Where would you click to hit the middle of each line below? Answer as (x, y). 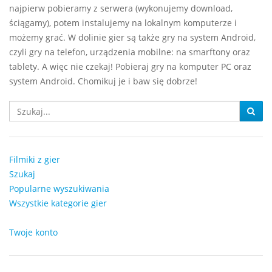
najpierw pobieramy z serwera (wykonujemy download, (121, 8)
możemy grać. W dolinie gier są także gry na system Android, (132, 37)
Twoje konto (33, 232)
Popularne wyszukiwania (59, 189)
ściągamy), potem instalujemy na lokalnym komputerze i (123, 23)
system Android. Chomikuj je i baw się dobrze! (103, 81)
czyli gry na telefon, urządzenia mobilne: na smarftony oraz (130, 52)
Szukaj (22, 174)
